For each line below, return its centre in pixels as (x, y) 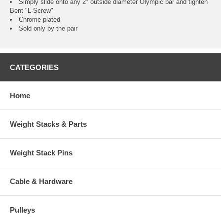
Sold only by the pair (48, 29)
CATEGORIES (34, 68)
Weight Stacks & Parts (48, 124)
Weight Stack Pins (41, 153)
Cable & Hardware (41, 182)
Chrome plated (39, 20)
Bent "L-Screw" (32, 11)
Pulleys (22, 210)
